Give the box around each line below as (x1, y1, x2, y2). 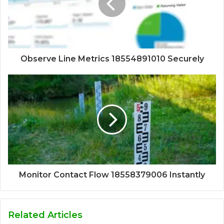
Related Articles (8, 209, 82, 221)
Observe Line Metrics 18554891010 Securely (20, 54, 204, 64)
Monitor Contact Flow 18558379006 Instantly (19, 170, 205, 180)
